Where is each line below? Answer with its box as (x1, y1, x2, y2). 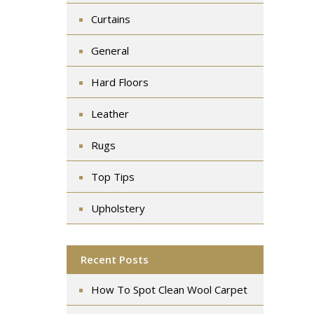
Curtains (90, 11, 130, 26)
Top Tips (90, 169, 135, 184)
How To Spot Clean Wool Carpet (90, 282, 247, 296)
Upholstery (90, 200, 145, 215)
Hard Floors (90, 74, 149, 89)
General (90, 43, 129, 57)
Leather (90, 106, 129, 121)
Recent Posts (80, 252, 149, 266)
